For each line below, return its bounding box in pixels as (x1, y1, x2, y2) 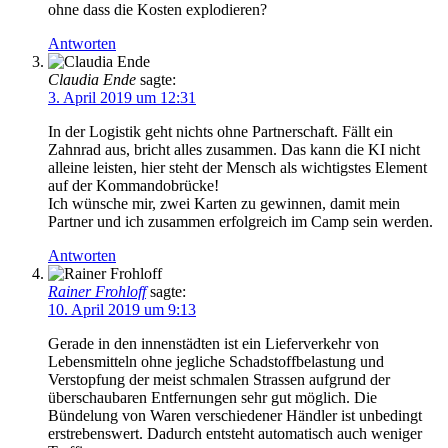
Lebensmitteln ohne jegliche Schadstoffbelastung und (48, 353, 384, 371)
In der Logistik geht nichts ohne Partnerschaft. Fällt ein (48, 123, 393, 141)
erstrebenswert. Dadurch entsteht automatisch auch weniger (48, 425, 422, 443)
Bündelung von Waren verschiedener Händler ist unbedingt (48, 407, 422, 425)
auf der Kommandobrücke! (48, 177, 219, 195)
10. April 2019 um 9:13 (48, 301, 196, 319)
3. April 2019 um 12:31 (48, 89, 196, 107)
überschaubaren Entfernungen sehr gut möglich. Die (48, 389, 377, 407)
